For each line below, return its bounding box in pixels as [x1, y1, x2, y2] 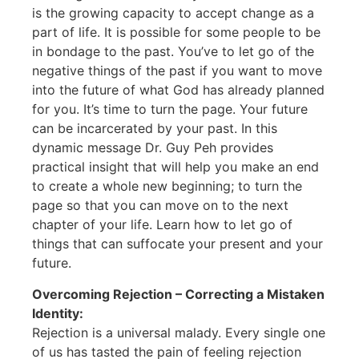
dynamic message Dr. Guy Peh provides [32, 139, 273, 156]
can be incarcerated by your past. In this [32, 120, 277, 137]
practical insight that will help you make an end [32, 159, 319, 175]
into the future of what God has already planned [32, 82, 325, 99]
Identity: [32, 305, 83, 321]
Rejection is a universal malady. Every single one [32, 324, 325, 341]
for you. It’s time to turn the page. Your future [32, 101, 308, 118]
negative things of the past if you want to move [32, 63, 322, 79]
